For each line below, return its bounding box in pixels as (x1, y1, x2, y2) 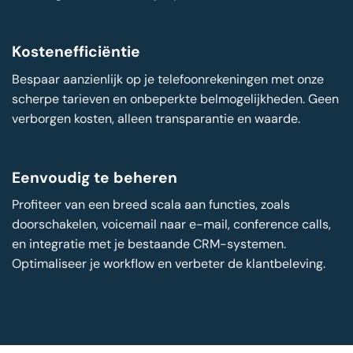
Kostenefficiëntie (12, 42, 140, 62)
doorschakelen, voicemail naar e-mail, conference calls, (12, 216, 331, 233)
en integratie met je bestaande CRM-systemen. (12, 236, 286, 253)
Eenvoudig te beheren (12, 167, 177, 188)
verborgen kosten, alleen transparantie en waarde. (12, 110, 300, 127)
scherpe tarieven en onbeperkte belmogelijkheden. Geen (12, 90, 339, 107)
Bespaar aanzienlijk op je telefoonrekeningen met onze (12, 70, 324, 87)
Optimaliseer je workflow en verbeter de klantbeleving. (12, 255, 325, 273)
